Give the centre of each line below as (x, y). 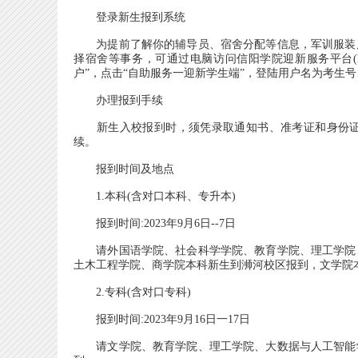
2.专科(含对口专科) (132, 292)
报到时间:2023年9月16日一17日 (162, 319)
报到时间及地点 (124, 169)
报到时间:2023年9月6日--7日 (155, 223)
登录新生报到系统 (129, 17)
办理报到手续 (118, 100)
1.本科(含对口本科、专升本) (155, 196)
